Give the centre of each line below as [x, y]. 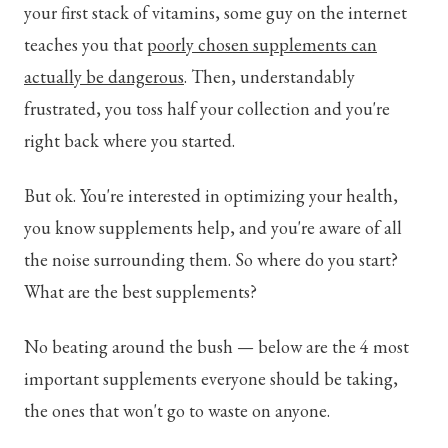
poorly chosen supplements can [262, 44]
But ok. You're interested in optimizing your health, [211, 196]
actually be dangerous [104, 76]
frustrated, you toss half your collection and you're [207, 108]
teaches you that [85, 44]
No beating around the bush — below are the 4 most [216, 347]
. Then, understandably [269, 76]
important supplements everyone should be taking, [211, 379]
